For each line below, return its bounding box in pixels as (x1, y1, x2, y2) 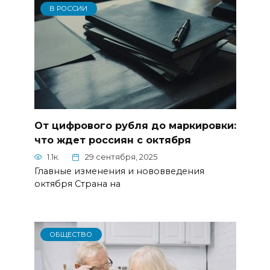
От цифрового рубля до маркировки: (34, 120, 236, 132)
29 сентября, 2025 (85, 152, 157, 162)
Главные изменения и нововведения (34, 166, 204, 177)
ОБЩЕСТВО (49, 230, 93, 239)
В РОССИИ (49, 4, 88, 13)
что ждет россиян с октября (34, 134, 191, 146)
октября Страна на (34, 178, 121, 190)
